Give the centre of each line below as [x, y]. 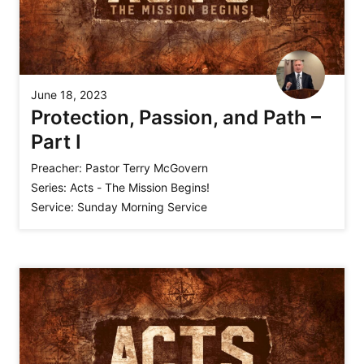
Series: [49, 188]
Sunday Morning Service [142, 207]
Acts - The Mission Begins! [140, 188]
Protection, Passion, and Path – [176, 118]
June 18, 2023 [69, 95]
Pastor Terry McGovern [147, 168]
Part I [56, 142]
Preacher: [56, 168]
